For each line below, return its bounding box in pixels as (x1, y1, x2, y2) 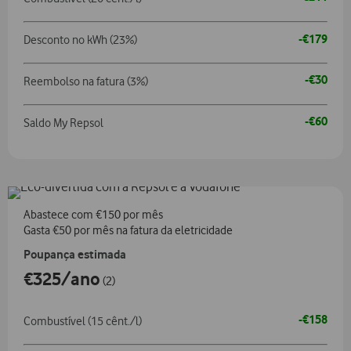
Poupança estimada (24, 246, 126, 262)
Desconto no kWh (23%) (24, 33, 137, 48)
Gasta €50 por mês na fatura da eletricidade (24, 223, 233, 237)
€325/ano (24, 267, 100, 290)
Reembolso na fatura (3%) (24, 74, 148, 89)
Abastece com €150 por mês (24, 207, 163, 222)
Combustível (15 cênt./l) (24, 313, 142, 328)
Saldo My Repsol (24, 116, 103, 131)
